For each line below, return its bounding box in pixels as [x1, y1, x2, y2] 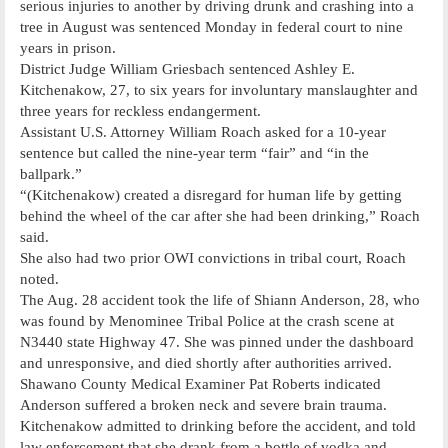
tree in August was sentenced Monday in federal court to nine [20, 18, 403, 35]
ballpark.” [20, 165, 82, 182]
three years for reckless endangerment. [20, 102, 261, 119]
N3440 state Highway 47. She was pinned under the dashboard [20, 333, 414, 350]
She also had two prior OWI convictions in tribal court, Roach [20, 249, 406, 266]
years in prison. [20, 39, 116, 56]
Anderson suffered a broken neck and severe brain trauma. [20, 396, 387, 413]
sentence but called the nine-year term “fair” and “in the [20, 144, 369, 161]
